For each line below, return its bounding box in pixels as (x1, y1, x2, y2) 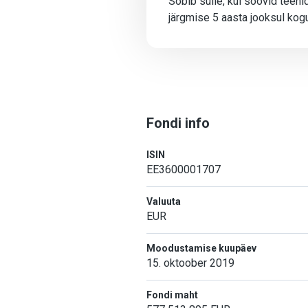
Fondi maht (146, 289, 198, 300)
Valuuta (146, 196, 181, 207)
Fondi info (146, 115, 210, 131)
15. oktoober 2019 (146, 256, 234, 269)
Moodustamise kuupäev (146, 243, 256, 254)
